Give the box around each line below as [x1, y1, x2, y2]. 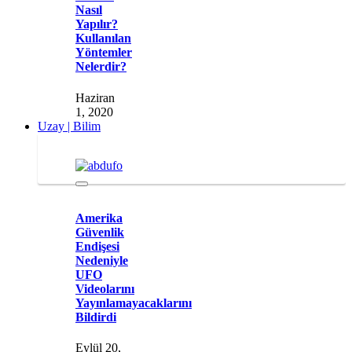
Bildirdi [75, 310, 116, 324]
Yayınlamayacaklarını [75, 295, 192, 310]
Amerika [75, 211, 123, 225]
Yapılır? [75, 17, 118, 31]
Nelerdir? [75, 60, 126, 74]
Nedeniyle [75, 253, 128, 267]
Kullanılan [75, 31, 131, 46]
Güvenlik [75, 225, 124, 239]
